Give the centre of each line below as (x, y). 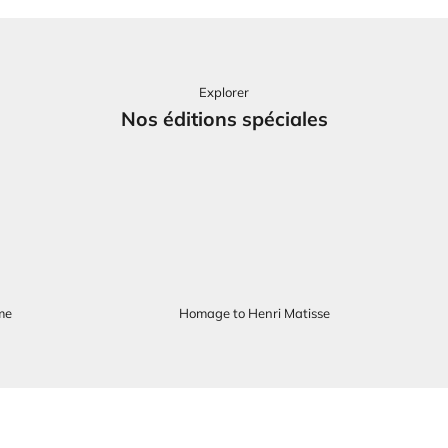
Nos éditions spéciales (224, 119)
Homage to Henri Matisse (254, 313)
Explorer (224, 92)
